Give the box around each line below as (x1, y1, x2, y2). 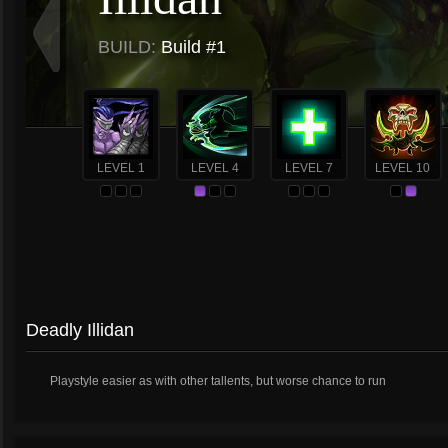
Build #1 (156, 37, 226, 57)
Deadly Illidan (26, 320, 134, 340)
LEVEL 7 (285, 161, 333, 175)
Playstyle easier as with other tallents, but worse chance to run (50, 374, 386, 388)
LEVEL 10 (375, 161, 431, 175)
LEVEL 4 (191, 161, 239, 175)
